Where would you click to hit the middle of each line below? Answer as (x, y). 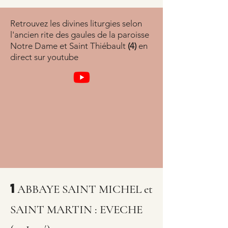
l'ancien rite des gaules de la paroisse (80, 35)
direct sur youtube (45, 57)
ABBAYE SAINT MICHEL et (85, 189)
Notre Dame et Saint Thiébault (69, 46)
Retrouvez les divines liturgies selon (76, 23)
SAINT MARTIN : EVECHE (76, 210)
